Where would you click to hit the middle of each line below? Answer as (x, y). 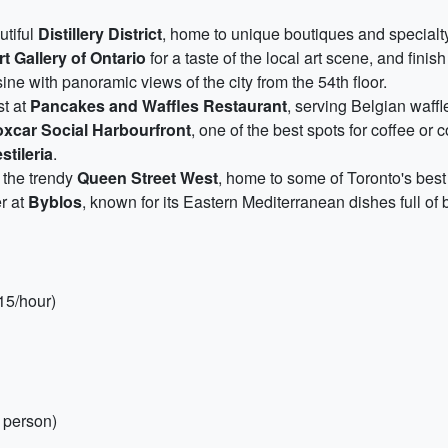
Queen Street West (147, 177)
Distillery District (100, 33)
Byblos (55, 201)
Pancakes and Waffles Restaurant (158, 105)
